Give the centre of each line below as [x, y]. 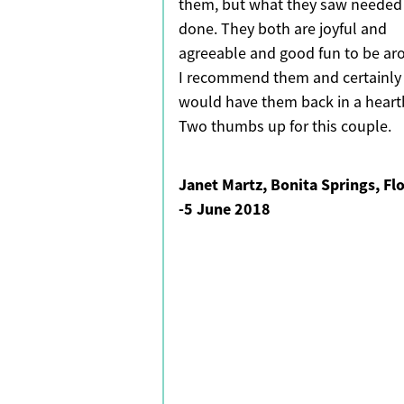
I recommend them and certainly [290, 78]
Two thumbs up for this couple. [285, 127]
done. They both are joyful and [283, 29]
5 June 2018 [227, 210]
